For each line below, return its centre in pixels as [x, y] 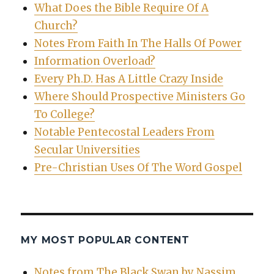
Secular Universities [87, 150]
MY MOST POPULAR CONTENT [105, 240]
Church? [56, 25]
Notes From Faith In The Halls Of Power [138, 43]
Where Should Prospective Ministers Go [139, 96]
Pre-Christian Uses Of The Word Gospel [138, 167]
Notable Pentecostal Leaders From [124, 132]
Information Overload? [94, 61]
